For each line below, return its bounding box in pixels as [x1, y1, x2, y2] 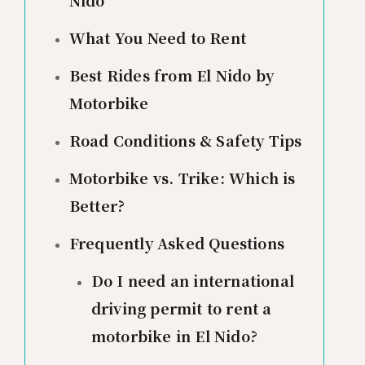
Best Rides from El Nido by [68, 64, 274, 86]
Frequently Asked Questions [68, 232, 284, 254]
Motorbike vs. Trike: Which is [68, 167, 296, 189]
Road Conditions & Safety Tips [68, 130, 302, 152]
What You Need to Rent [68, 27, 246, 49]
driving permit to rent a [90, 297, 272, 319]
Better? [68, 195, 125, 217]
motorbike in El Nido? [90, 325, 257, 347]
